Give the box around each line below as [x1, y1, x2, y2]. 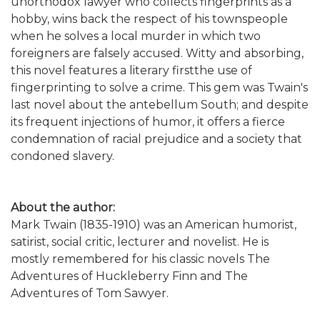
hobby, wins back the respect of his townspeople [11, 12, 288, 26]
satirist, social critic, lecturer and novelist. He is [11, 235, 269, 249]
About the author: [11, 201, 115, 215]
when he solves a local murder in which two [11, 29, 261, 44]
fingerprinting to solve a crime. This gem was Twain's [11, 81, 308, 95]
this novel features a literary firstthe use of [11, 64, 252, 78]
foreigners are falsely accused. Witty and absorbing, [11, 46, 304, 61]
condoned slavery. [11, 149, 114, 164]
